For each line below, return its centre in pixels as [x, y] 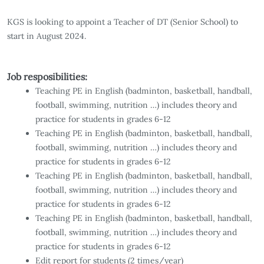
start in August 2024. [47, 36]
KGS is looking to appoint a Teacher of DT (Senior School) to [123, 22]
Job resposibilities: [47, 77]
